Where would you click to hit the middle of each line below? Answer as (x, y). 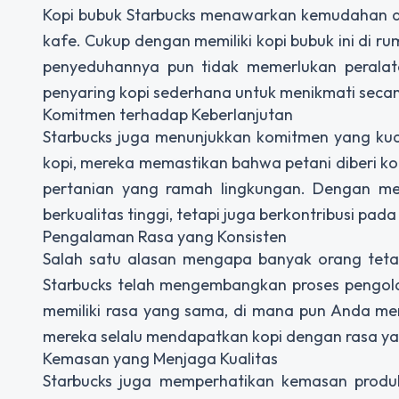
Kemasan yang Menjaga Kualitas (160, 359)
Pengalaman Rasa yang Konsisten (165, 237)
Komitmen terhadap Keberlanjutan (168, 115)
